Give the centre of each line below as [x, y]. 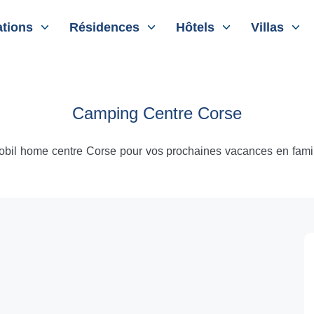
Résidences [105, 27]
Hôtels [196, 27]
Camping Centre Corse [157, 113]
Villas [268, 27]
